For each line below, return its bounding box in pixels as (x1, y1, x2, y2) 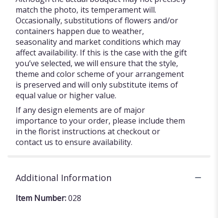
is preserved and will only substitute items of (16, 79, 178, 90)
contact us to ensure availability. (16, 136, 132, 147)
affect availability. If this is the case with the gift (16, 47, 187, 58)
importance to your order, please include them (16, 115, 185, 126)
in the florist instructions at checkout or (16, 126, 160, 137)
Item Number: (16, 192, 68, 203)
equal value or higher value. (16, 90, 116, 101)
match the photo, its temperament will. (16, 4, 156, 15)
